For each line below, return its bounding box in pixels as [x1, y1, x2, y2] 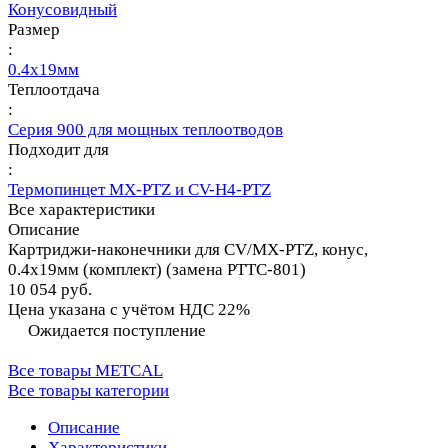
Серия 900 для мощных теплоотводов [8, 120, 283, 140]
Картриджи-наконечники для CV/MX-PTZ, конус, [8, 240, 368, 260]
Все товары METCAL [8, 361, 163, 381]
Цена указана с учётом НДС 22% [8, 300, 250, 320]
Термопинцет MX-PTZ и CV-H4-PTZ [8, 180, 271, 200]
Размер [8, 20, 60, 40]
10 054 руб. [8, 280, 92, 300]
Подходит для [8, 140, 109, 160]
